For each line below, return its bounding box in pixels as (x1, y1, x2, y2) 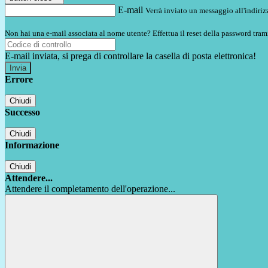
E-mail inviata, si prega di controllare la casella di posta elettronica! (5, 51, 256, 62)
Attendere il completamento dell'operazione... (5, 184, 175, 194)
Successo (5, 107, 40, 118)
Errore (5, 74, 33, 85)
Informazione (5, 140, 59, 151)
